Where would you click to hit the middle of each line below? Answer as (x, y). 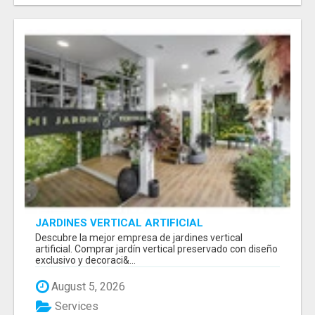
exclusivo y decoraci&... (85, 261)
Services (75, 307)
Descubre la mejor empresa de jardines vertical (139, 238)
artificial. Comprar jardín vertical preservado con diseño (156, 249)
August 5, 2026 (87, 287)
